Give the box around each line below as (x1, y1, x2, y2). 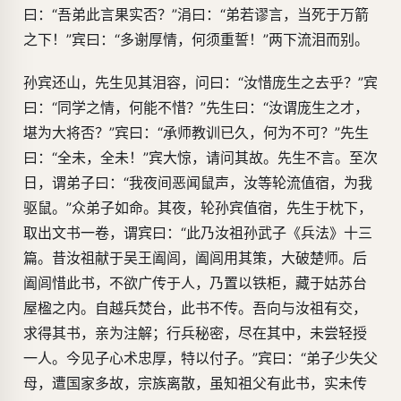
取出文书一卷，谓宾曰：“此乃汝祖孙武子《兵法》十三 (23, 224, 372, 243)
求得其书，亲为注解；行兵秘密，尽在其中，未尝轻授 (23, 324, 367, 343)
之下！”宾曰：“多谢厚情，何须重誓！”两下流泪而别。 (23, 30, 369, 49)
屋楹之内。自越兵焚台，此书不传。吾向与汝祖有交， (23, 299, 367, 318)
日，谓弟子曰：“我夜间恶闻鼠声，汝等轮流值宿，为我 (23, 174, 372, 192)
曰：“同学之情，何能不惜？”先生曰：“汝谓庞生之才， (23, 98, 369, 117)
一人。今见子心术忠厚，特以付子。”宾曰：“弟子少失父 (23, 349, 378, 368)
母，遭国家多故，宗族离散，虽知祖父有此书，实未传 (23, 374, 367, 393)
